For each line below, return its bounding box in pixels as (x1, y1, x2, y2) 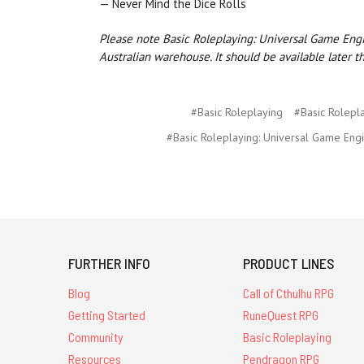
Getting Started (68, 307, 145, 323)
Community (68, 328, 123, 344)
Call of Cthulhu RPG (243, 285, 335, 301)
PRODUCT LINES (243, 254, 336, 273)
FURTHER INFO (68, 254, 150, 273)
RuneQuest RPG (243, 307, 319, 323)
